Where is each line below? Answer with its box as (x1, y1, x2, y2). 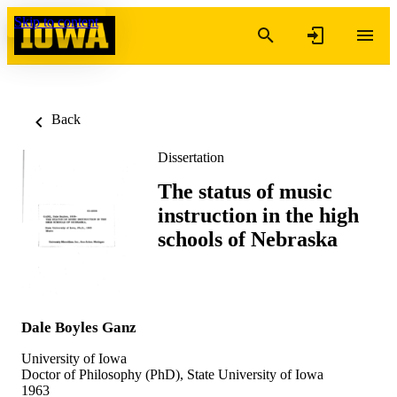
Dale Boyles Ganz (21, 318, 136, 336)
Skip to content (14, 14, 98, 29)
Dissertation (158, 150, 224, 165)
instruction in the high (158, 203, 359, 227)
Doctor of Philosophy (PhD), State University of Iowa (21, 366, 323, 382)
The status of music (158, 179, 332, 203)
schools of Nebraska (158, 227, 338, 251)
